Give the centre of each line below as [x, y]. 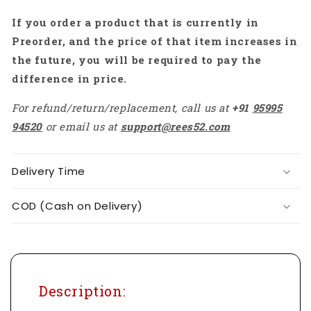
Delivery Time [49, 171]
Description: [83, 291]
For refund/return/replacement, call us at [122, 108]
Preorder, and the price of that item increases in [155, 41]
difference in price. [70, 79]
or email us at [83, 127]
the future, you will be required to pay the [137, 60]
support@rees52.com [175, 127]
